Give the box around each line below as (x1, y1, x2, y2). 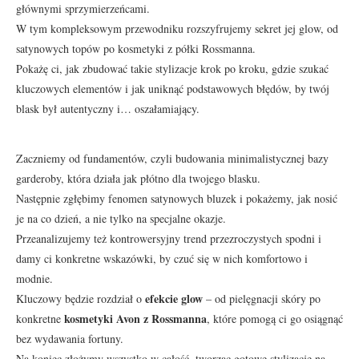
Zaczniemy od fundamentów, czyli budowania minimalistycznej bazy (16, 150, 329, 166)
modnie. (16, 270, 53, 286)
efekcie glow (145, 289, 203, 307)
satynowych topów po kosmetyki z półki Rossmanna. (16, 40, 256, 56)
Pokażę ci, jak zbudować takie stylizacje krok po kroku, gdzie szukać (16, 60, 329, 76)
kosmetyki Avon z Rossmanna (64, 309, 207, 327)
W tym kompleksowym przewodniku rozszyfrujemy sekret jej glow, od (16, 20, 338, 36)
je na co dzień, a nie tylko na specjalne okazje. (16, 210, 226, 226)
